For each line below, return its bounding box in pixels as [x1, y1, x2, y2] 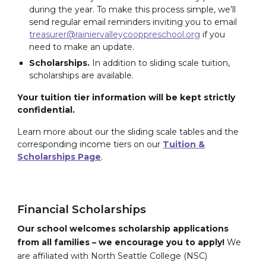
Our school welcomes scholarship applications [17, 223, 229, 234]
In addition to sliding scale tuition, [92, 58, 230, 69]
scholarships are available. [29, 70, 134, 81]
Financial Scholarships [17, 202, 147, 217]
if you [200, 29, 226, 40]
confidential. [17, 104, 78, 116]
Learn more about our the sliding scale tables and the [17, 126, 239, 138]
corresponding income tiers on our [17, 139, 163, 150]
